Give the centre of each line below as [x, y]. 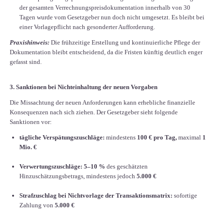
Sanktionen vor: [31, 122]
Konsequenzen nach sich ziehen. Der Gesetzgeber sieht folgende [94, 112]
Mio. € [28, 147]
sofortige [185, 195]
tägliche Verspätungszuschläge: [62, 137]
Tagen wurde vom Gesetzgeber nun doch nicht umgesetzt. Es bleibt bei [112, 17]
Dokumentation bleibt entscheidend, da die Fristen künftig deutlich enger [106, 52]
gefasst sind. [26, 62]
